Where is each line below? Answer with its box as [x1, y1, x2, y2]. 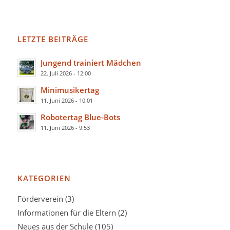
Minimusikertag [40, 84, 99, 95]
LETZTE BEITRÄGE [17, 33, 88, 45]
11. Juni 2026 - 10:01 [40, 96, 93, 104]
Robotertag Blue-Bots [40, 111, 120, 122]
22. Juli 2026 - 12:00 [40, 69, 91, 77]
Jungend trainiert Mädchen [40, 57, 141, 68]
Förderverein [17, 193, 63, 204]
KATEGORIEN [17, 172, 71, 184]
